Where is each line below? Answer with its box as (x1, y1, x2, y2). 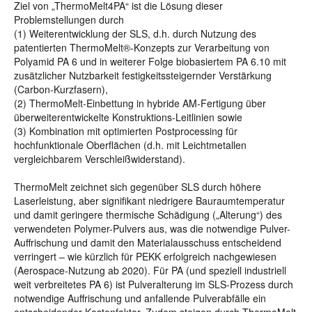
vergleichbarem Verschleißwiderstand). (14, 152, 185, 166)
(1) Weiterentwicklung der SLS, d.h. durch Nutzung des (14, 26, 256, 40)
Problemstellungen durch (14, 13, 124, 26)
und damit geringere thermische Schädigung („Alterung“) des (14, 208, 282, 221)
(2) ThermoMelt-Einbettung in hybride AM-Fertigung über (14, 96, 266, 110)
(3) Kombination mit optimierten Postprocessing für (14, 124, 237, 138)
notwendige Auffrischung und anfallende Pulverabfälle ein (14, 291, 266, 305)
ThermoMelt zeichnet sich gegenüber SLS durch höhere (14, 180, 261, 194)
